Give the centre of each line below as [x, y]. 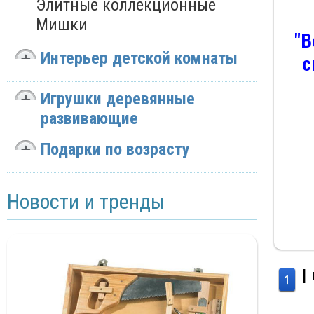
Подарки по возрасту [115, 150]
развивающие [89, 119]
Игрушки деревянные [118, 99]
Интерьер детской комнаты [139, 59]
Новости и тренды [86, 202]
